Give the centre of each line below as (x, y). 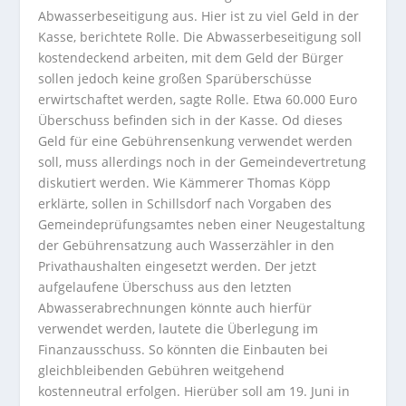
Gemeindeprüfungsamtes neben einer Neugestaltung (202, 225)
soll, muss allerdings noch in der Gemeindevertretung (203, 162)
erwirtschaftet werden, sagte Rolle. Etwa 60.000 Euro (198, 100)
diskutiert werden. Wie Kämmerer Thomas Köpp (185, 183)
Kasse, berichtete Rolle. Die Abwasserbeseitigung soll (200, 37)
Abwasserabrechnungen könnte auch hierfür (175, 308)
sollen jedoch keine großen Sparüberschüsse (175, 79)
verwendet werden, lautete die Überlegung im (179, 329)
